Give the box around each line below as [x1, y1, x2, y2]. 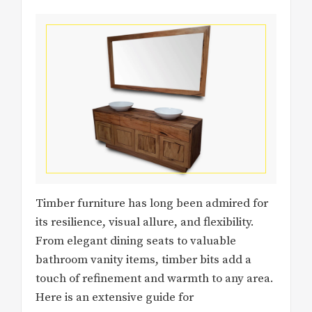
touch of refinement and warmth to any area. [36, 271, 274, 287]
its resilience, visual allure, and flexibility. [36, 214, 254, 231]
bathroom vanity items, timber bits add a [36, 252, 251, 268]
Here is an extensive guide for [36, 290, 194, 306]
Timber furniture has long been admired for [36, 196, 268, 212]
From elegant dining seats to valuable [36, 233, 236, 249]
